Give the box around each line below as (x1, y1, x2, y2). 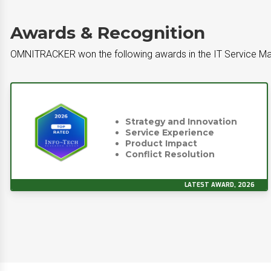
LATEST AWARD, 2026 (184, 181, 255, 189)
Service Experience (125, 127, 214, 138)
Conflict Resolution (125, 149, 215, 160)
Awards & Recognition (10, 22, 205, 43)
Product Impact (125, 138, 197, 149)
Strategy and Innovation (125, 116, 237, 127)
